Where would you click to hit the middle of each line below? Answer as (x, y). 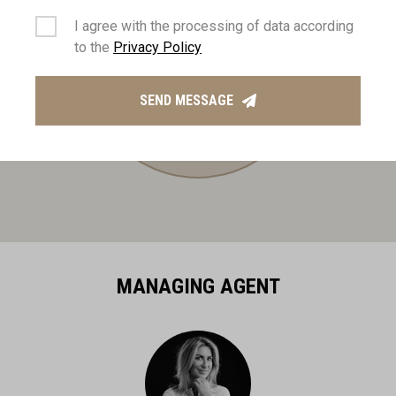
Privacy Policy (157, 47)
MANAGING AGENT (198, 286)
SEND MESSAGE (187, 100)
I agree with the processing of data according (214, 26)
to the (94, 47)
